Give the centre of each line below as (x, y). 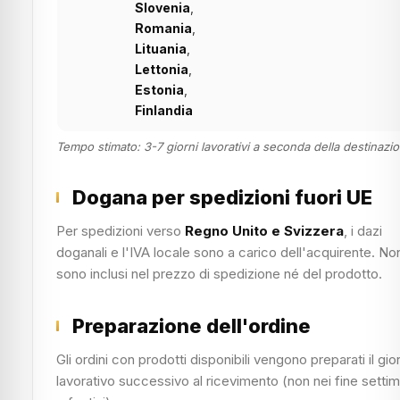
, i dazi (363, 231)
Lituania (161, 49)
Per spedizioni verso (121, 231)
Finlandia (164, 110)
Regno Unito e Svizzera (264, 231)
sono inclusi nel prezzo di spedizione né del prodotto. (219, 274)
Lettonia (162, 69)
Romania (163, 28)
